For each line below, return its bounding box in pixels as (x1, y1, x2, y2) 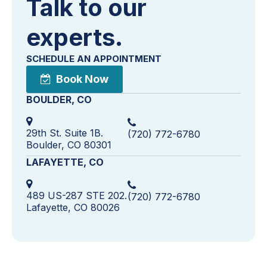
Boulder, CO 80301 (26, 138, 111, 151)
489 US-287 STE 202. (26, 189, 127, 201)
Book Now (56, 72, 108, 85)
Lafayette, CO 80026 (26, 201, 120, 213)
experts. (26, 22, 123, 52)
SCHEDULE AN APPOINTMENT (26, 52, 162, 64)
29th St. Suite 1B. (26, 126, 103, 139)
